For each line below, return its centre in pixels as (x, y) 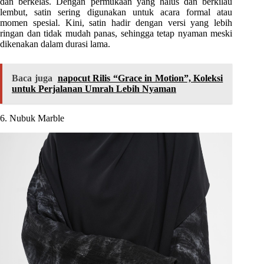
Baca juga (32, 78)
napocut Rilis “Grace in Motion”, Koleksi (140, 78)
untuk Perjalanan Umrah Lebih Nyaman (94, 88)
